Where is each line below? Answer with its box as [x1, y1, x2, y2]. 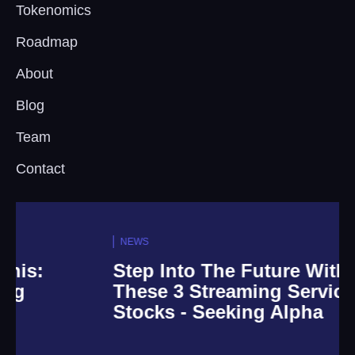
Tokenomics [16, 2, 91, 18]
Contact [16, 160, 65, 177]
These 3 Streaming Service [49, 280, 290, 302]
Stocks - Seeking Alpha [49, 300, 259, 323]
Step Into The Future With [49, 259, 284, 281]
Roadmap [16, 33, 78, 50]
